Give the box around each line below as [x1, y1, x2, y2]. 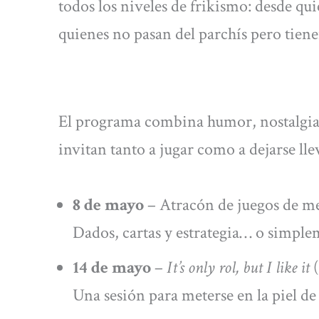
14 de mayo [73, 256, 151, 278]
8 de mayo [73, 193, 144, 216]
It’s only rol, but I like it [167, 256, 310, 278]
